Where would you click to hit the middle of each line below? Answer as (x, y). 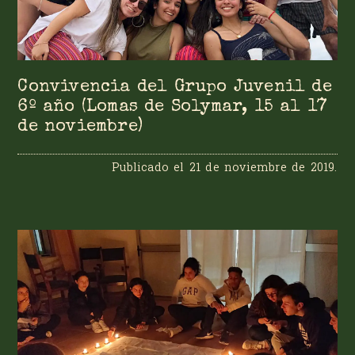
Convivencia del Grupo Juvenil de (175, 87)
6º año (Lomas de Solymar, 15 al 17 (173, 107)
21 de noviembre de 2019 (262, 167)
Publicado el (151, 167)
